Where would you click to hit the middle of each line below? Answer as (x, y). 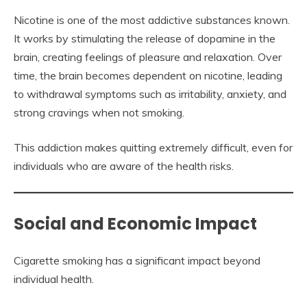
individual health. (54, 279)
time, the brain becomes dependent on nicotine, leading (148, 75)
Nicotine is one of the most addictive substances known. (152, 20)
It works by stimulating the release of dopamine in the (145, 38)
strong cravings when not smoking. (99, 112)
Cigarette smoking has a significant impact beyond (137, 260)
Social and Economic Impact (135, 223)
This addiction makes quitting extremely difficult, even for (153, 147)
